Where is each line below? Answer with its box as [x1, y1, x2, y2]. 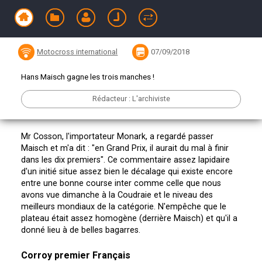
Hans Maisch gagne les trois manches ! [20, 72, 154, 82]
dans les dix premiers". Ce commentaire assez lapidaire [20, 155, 230, 166]
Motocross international [37, 47, 118, 56]
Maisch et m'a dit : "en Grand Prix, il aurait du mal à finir [20, 143, 229, 154]
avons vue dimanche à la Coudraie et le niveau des [20, 190, 213, 201]
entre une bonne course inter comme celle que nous [20, 178, 221, 189]
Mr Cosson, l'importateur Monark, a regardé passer [20, 132, 213, 142]
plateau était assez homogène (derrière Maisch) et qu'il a [20, 213, 237, 224]
